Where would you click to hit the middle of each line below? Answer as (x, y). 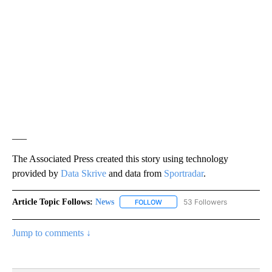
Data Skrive (83, 173)
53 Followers (205, 202)
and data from (135, 173)
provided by (36, 173)
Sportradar (184, 173)
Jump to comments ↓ (52, 233)
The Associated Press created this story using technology (120, 158)
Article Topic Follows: (53, 202)
